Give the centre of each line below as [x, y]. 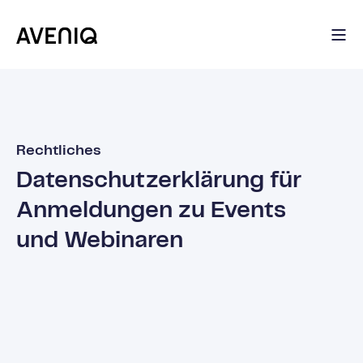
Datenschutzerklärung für [159, 181]
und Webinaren [100, 241]
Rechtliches [58, 151]
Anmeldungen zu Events [151, 211]
